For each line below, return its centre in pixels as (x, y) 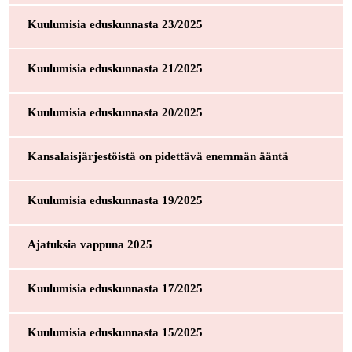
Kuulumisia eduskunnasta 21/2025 (115, 68)
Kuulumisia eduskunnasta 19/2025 (115, 200)
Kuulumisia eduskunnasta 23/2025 (115, 24)
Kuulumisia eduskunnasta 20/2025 (115, 112)
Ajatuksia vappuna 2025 (90, 244)
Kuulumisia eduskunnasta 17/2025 (115, 288)
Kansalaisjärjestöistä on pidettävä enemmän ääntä (159, 156)
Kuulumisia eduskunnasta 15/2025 (115, 332)
